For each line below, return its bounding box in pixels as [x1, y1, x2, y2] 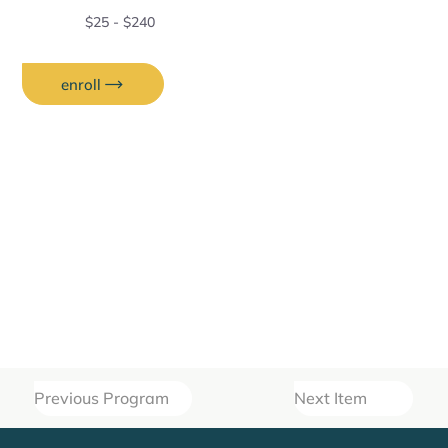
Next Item [293, 388, 367, 409]
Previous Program [34, 388, 170, 409]
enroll [60, 74, 101, 94]
